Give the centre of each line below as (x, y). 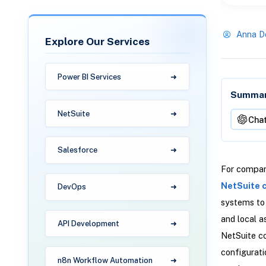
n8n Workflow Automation (105, 260)
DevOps (72, 187)
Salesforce (78, 150)
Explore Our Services (98, 41)
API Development (89, 223)
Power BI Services (90, 77)
